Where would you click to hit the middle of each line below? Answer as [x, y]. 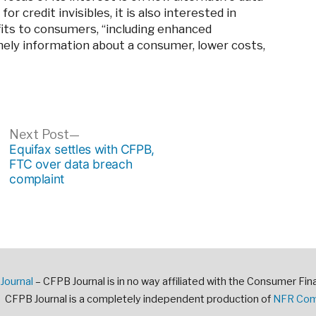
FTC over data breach [71, 164]
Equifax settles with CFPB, [82, 150]
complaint [37, 179]
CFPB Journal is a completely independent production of [139, 299]
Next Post [39, 135]
